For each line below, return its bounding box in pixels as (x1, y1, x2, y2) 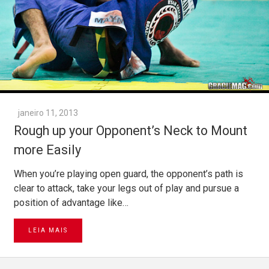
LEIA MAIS (28, 227, 68, 234)
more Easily (14, 142, 81, 158)
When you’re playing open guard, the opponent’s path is (14, 168, 243, 180)
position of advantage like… (14, 197, 128, 209)
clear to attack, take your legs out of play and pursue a (14, 183, 239, 195)
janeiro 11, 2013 (18, 108, 78, 118)
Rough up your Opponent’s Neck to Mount (14, 123, 247, 139)
